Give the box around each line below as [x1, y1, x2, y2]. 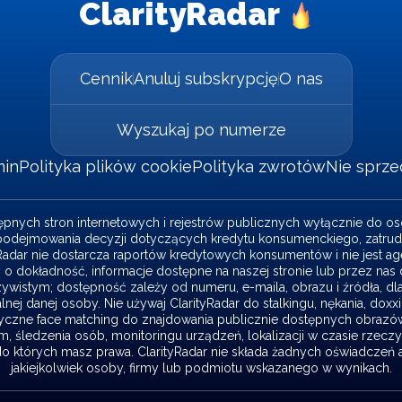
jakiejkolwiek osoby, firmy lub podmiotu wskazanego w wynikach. [10, 361, 392, 375]
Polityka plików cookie [18, 157, 192, 176]
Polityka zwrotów [191, 157, 326, 176]
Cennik [79, 69, 133, 88]
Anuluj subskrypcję [133, 69, 278, 88]
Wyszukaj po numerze [116, 120, 286, 139]
